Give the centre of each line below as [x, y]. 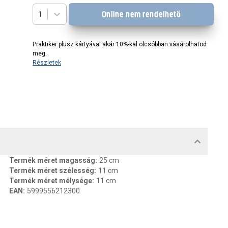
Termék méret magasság [52, 160]
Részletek [47, 63]
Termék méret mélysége [51, 181]
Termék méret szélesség [52, 170]
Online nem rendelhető [141, 14]
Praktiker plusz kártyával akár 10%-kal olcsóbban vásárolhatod [120, 44]
